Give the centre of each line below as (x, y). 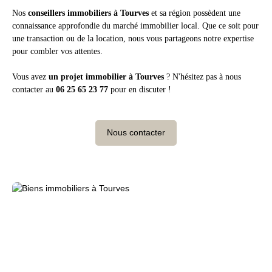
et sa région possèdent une (195, 12)
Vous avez (30, 76)
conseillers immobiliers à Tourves (88, 12)
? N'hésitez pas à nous (202, 76)
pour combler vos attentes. (57, 51)
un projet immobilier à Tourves (106, 76)
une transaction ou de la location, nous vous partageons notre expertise (133, 38)
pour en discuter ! (140, 89)
